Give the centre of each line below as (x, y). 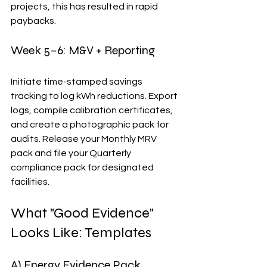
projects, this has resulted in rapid (85, 6)
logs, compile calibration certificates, (93, 110)
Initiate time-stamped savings (77, 81)
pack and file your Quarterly (72, 153)
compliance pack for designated (83, 167)
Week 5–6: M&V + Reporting (83, 50)
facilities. (30, 181)
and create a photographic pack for (91, 124)
